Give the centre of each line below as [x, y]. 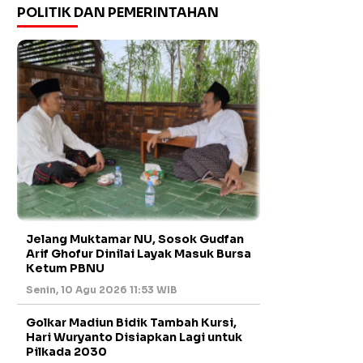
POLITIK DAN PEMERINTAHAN [118, 12]
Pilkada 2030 [66, 351]
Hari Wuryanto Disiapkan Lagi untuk [134, 337]
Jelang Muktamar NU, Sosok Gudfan [135, 239]
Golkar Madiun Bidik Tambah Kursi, [131, 322]
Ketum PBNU [65, 268]
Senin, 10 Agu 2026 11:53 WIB [101, 289]
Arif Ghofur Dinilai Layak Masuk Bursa [139, 253]
